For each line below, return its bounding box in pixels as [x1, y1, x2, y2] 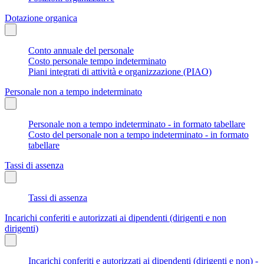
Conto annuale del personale [28, 45, 134, 55]
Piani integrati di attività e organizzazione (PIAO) [28, 66, 212, 77]
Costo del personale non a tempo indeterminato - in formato [28, 129, 249, 140]
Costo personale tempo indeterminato [28, 55, 166, 66]
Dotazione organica [5, 12, 77, 23]
